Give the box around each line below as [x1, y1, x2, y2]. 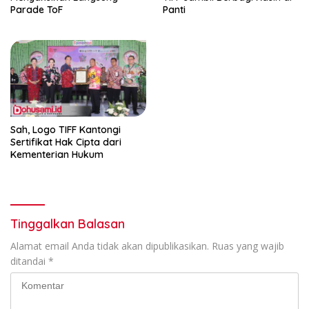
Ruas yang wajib [212, 239, 284, 252]
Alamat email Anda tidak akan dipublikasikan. [10, 239, 209, 252]
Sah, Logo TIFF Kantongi [10, 123, 121, 136]
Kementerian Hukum [10, 148, 103, 161]
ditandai [10, 254, 48, 268]
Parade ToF [10, 3, 63, 17]
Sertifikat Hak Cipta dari [10, 135, 121, 148]
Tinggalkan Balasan [10, 215, 125, 232]
